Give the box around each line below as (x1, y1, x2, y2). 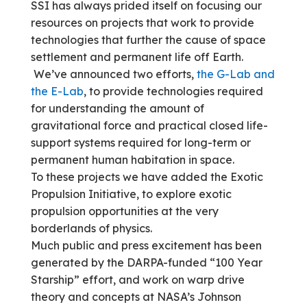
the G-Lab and (196, 67, 275, 82)
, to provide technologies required (83, 84, 263, 99)
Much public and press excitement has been (30, 238, 262, 253)
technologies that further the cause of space (30, 33, 266, 47)
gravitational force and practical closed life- (30, 119, 268, 133)
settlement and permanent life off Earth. (30, 50, 243, 64)
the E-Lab (30, 84, 84, 99)
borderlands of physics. (30, 221, 152, 236)
